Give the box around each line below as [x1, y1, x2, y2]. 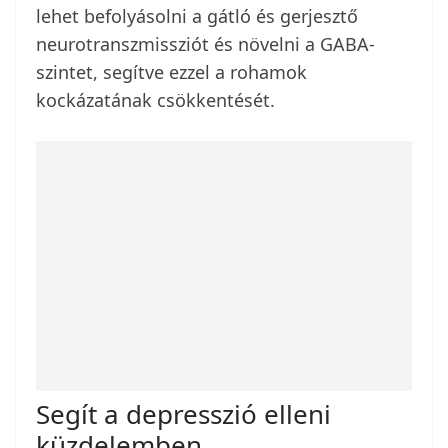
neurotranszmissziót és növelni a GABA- [36, 32, 375, 57]
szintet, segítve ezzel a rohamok [36, 60, 307, 85]
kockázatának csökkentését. [36, 88, 275, 113]
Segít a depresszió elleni [36, 396, 331, 433]
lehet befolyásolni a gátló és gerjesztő [36, 4, 358, 29]
